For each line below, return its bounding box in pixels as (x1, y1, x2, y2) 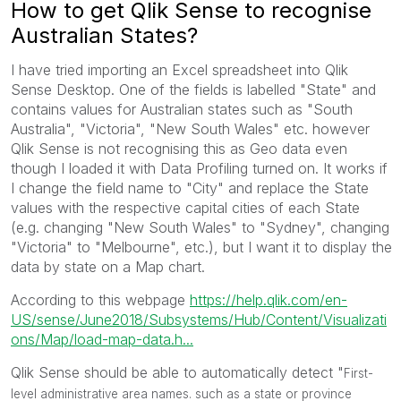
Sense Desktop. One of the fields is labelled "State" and (11, 80, 376, 98)
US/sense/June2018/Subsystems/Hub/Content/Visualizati (11, 310, 387, 328)
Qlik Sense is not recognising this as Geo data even (11, 139, 347, 158)
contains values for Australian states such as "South (11, 99, 353, 118)
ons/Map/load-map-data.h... (11, 329, 193, 348)
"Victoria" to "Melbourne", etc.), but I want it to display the (11, 237, 392, 256)
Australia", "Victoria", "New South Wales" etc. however (11, 119, 370, 138)
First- (344, 365, 373, 380)
